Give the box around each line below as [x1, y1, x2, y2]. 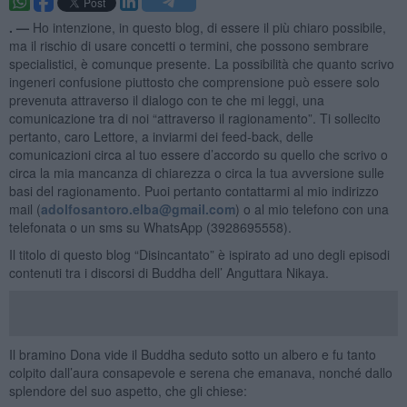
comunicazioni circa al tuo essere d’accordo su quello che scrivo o [8, 144, 388, 164]
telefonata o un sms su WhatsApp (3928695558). [8, 217, 292, 236]
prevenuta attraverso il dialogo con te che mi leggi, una [8, 90, 324, 109]
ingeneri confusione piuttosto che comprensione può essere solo [8, 72, 380, 91]
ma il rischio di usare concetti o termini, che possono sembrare [8, 35, 369, 55]
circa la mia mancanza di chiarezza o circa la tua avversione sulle [8, 163, 384, 182]
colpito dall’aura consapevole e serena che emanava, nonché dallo [8, 362, 392, 382]
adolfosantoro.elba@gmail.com [40, 199, 235, 218]
